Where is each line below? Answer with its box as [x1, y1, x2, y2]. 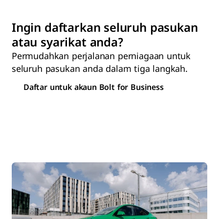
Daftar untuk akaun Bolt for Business [23, 83, 164, 93]
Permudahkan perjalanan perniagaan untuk [12, 51, 191, 63]
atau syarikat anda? [12, 36, 123, 51]
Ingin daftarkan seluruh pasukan [12, 21, 198, 36]
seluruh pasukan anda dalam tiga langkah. [12, 64, 188, 75]
